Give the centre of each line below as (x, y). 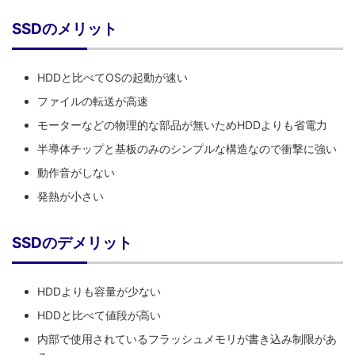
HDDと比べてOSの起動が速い (113, 78)
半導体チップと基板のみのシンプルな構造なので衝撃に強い (187, 149)
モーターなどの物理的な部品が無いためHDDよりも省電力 (182, 125)
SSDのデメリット (72, 242)
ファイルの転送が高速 (93, 101)
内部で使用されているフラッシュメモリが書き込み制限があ (187, 339)
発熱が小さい (71, 197)
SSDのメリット (65, 29)
